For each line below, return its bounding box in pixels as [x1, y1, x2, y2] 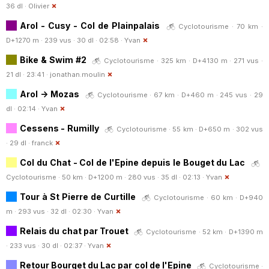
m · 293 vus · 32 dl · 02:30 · [6, 207, 97, 216]
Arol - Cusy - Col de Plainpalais [20, 20, 160, 31]
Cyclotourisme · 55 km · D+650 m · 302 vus [116, 124, 263, 133]
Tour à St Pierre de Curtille [20, 191, 136, 202]
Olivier [28, 1, 49, 10]
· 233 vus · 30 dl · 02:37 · [6, 241, 88, 250]
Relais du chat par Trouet [20, 225, 129, 236]
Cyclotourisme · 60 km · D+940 [154, 193, 263, 202]
